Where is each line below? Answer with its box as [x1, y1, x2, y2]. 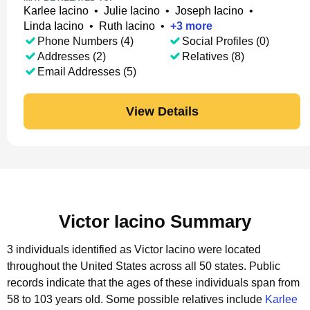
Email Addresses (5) [37, 66, 136, 77]
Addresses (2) [37, 51, 106, 62]
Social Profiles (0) [181, 35, 269, 47]
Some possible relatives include [106, 293, 265, 305]
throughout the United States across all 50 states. [7, 260, 246, 272]
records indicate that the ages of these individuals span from [7, 277, 300, 289]
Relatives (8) [181, 51, 244, 62]
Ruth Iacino [99, 20, 155, 32]
